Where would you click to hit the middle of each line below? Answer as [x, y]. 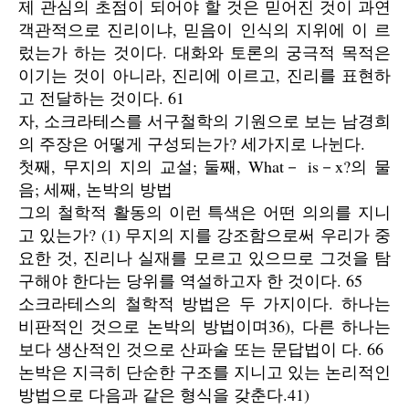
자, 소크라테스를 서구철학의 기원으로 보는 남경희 [204, 121]
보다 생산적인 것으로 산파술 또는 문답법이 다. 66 [201, 349]
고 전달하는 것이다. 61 [101, 98]
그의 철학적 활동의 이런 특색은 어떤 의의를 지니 [204, 212]
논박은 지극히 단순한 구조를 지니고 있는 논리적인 [204, 372]
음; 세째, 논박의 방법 [95, 189]
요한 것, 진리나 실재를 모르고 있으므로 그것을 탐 [204, 257]
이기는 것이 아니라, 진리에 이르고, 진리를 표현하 [204, 75]
